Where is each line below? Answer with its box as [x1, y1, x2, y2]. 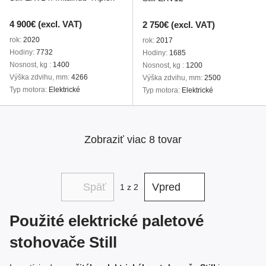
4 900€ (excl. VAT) [9, 19, 82, 29]
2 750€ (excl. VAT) [142, 20, 215, 30]
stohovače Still [9, 234, 117, 251]
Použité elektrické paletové [9, 213, 204, 229]
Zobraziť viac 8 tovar [84, 133, 182, 145]
